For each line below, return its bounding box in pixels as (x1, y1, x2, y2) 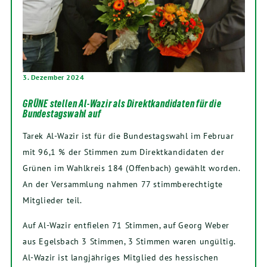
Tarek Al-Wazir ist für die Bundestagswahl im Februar (23, 130, 234, 142)
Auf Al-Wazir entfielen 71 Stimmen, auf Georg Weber (23, 219, 230, 231)
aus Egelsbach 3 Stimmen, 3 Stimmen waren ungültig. (23, 235, 236, 247)
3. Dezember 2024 (23, 73, 84, 82)
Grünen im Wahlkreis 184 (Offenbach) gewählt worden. (23, 162, 240, 174)
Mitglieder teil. (23, 194, 82, 206)
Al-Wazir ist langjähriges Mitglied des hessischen (23, 252, 219, 263)
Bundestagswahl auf (23, 108, 101, 120)
